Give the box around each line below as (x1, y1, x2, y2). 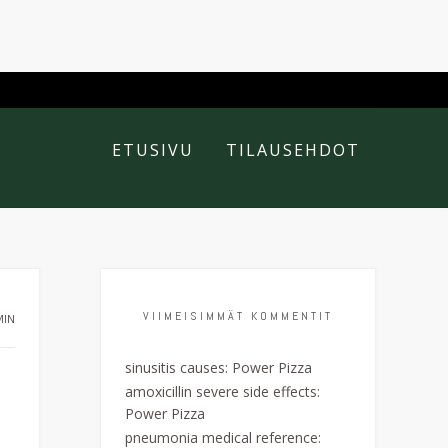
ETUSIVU (112, 139, 194, 161)
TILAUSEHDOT (226, 139, 360, 161)
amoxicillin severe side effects (125, 381, 317, 401)
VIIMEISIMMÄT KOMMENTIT (143, 307, 333, 324)
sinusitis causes (125, 357, 225, 377)
